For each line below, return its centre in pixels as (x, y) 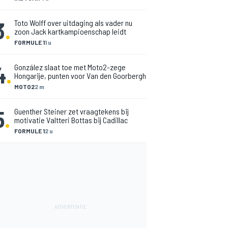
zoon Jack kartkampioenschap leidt (70, 31)
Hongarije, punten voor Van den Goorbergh (80, 76)
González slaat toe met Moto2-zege (70, 67)
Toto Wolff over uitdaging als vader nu (73, 23)
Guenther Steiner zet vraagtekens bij (72, 111)
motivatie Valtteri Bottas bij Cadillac (71, 120)
